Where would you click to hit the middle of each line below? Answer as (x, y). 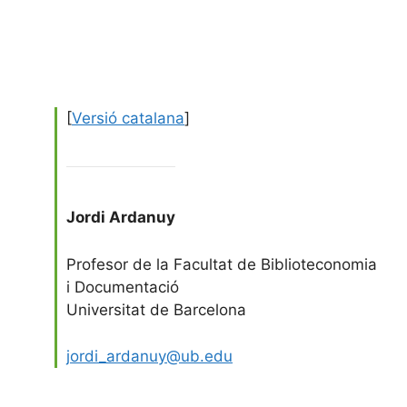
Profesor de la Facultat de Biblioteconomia (222, 264)
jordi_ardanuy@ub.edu (149, 356)
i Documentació (123, 287)
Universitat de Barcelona (156, 310)
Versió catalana (128, 118)
